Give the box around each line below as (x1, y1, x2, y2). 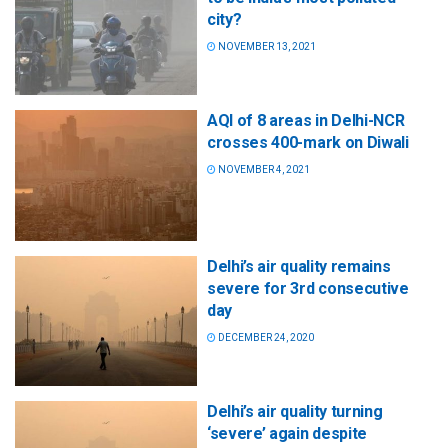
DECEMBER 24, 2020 (216, 331, 314, 343)
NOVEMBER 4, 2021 (216, 164, 310, 176)
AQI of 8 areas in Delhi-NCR (207, 111, 405, 131)
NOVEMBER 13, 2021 (216, 41, 316, 53)
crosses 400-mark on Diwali (207, 133, 409, 153)
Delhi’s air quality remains (207, 256, 391, 276)
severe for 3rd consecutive (207, 278, 409, 298)
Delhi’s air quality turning (207, 401, 383, 421)
